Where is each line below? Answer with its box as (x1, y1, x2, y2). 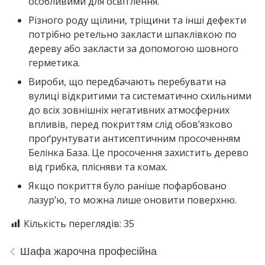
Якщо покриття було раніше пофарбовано (28, 179, 227, 192)
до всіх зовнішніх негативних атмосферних (28, 104, 230, 117)
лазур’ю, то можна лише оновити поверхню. (28, 193, 237, 206)
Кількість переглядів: (24, 217, 121, 230)
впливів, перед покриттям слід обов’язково (28, 118, 232, 131)
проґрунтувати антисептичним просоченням (28, 132, 240, 145)
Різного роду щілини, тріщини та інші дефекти (28, 14, 246, 27)
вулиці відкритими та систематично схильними (28, 89, 251, 102)
